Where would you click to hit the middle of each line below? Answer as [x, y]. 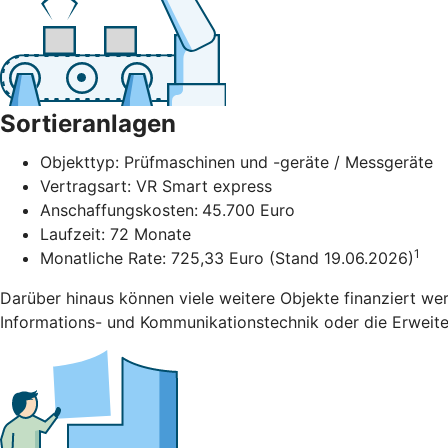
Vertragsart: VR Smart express [156, 186]
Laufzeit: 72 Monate [115, 234]
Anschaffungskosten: [119, 210]
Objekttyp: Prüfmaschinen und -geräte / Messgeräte [236, 162]
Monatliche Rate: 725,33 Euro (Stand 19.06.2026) [227, 258]
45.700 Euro [248, 210]
